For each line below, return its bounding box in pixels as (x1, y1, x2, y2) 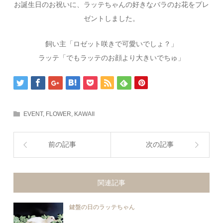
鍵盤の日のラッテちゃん (69, 204, 135, 211)
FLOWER (46, 110, 72, 117)
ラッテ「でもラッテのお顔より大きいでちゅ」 (38, 53, 185, 62)
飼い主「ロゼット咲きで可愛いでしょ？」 (45, 39, 178, 48)
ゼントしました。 (84, 14, 139, 22)
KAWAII (74, 110, 95, 117)
